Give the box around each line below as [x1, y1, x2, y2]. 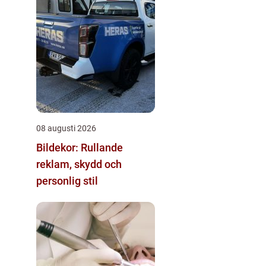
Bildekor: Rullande [36, 141, 123, 154]
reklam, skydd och [36, 157, 122, 170]
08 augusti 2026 [36, 123, 96, 133]
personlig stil [36, 174, 98, 187]
